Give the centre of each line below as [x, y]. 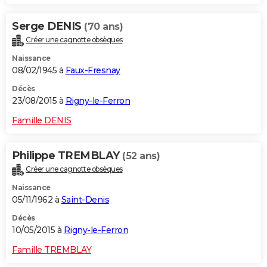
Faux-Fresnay [93, 71]
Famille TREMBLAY [52, 249]
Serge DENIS [48, 27]
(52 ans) [141, 156]
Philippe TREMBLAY [67, 156]
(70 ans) [103, 27]
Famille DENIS [42, 121]
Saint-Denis [85, 199]
